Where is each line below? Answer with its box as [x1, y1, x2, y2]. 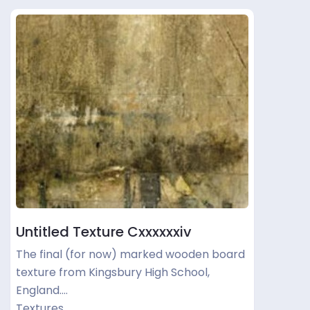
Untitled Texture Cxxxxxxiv [16, 222, 192, 241]
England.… [16, 282, 68, 298]
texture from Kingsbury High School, [16, 264, 210, 280]
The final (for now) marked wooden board [16, 246, 245, 262]
